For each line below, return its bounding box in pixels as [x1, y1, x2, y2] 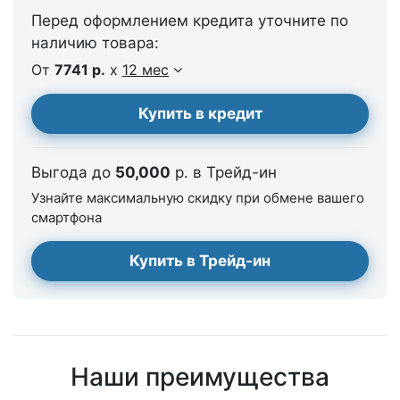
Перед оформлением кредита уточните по [31, 12, 348, 29]
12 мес [122, 61, 169, 79]
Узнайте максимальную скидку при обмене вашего [31, 189, 364, 206]
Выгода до [31, 163, 115, 181]
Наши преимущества [71, 362, 329, 392]
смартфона [31, 209, 102, 226]
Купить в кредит [137, 104, 262, 122]
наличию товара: [31, 34, 159, 52]
